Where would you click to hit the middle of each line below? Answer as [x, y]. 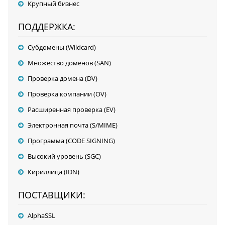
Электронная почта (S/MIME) [72, 125]
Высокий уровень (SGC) [64, 156]
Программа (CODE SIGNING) [71, 141]
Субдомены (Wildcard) [62, 47]
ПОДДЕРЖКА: [46, 27]
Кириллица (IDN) [53, 172]
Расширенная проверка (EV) [71, 110]
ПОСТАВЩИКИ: [51, 195]
